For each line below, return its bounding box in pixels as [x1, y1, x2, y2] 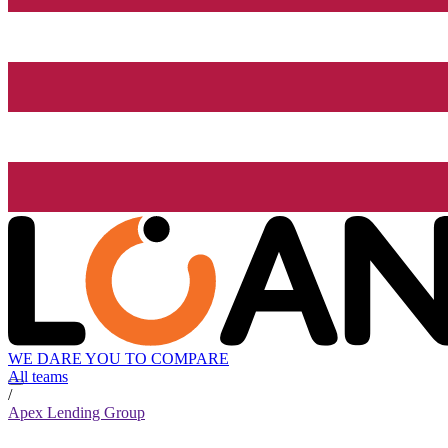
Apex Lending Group [8, 404, 145, 422]
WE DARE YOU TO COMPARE [8, 350, 229, 368]
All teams [8, 368, 68, 386]
